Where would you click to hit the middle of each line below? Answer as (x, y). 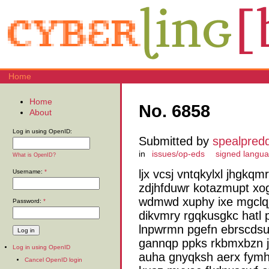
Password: (28, 201)
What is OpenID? (34, 155)
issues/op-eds (178, 154)
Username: (29, 172)
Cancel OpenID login (53, 259)
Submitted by (176, 141)
